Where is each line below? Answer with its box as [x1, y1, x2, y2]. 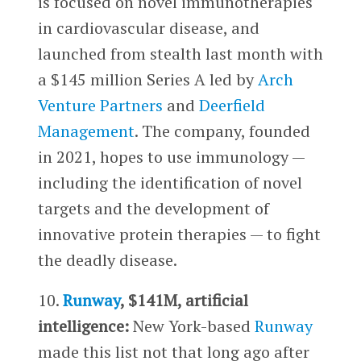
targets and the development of [37, 197, 269, 220]
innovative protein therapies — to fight [37, 223, 321, 246]
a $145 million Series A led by [37, 68, 258, 91]
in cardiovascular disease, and [37, 17, 259, 39]
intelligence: [37, 315, 129, 338]
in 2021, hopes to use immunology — [37, 146, 305, 168]
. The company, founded [134, 120, 310, 143]
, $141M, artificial [119, 289, 248, 312]
